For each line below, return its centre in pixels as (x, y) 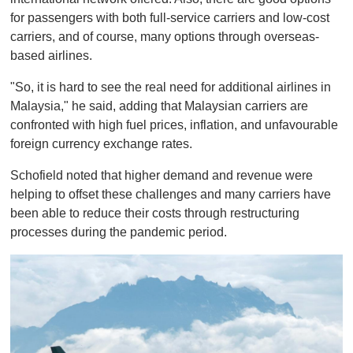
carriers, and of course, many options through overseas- (165, 37)
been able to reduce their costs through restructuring (155, 214)
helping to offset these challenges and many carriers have (171, 195)
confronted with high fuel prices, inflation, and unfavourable (174, 125)
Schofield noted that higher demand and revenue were (162, 176)
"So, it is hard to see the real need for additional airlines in (171, 87)
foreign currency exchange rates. (101, 144)
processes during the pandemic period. (119, 232)
